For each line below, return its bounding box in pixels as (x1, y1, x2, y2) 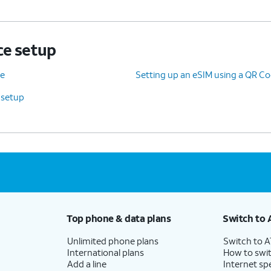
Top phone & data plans (66, 211, 171, 224)
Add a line (67, 257, 106, 270)
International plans (67, 246, 144, 258)
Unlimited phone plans (67, 234, 158, 247)
